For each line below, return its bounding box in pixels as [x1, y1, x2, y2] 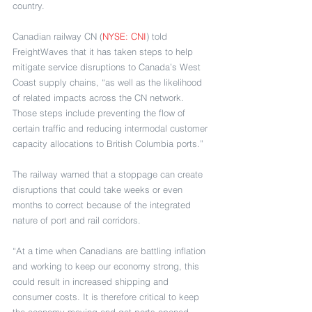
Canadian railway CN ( [13, 30, 102, 42]
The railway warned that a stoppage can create [13, 168, 205, 180]
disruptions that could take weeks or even [13, 183, 185, 195]
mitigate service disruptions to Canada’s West [13, 61, 203, 72]
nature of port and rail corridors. [13, 214, 143, 226]
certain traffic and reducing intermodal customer [13, 122, 210, 134]
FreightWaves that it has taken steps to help [13, 45, 196, 57]
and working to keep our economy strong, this [13, 260, 202, 272]
